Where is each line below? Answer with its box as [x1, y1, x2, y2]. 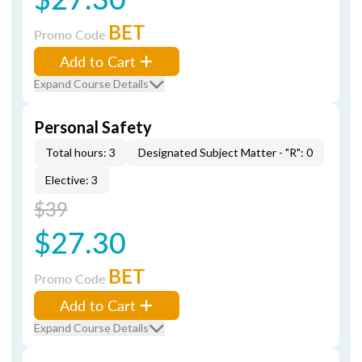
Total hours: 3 [45, 145, 116, 159]
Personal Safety [34, 117, 152, 137]
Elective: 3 [45, 173, 98, 187]
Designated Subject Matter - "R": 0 [138, 145, 313, 159]
